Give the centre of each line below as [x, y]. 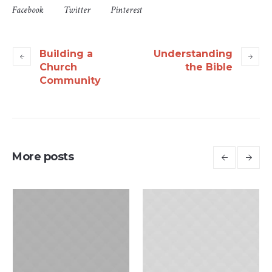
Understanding [193, 54]
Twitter [77, 10]
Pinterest [126, 10]
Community [70, 81]
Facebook [28, 10]
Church [58, 67]
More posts [43, 157]
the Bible [209, 67]
